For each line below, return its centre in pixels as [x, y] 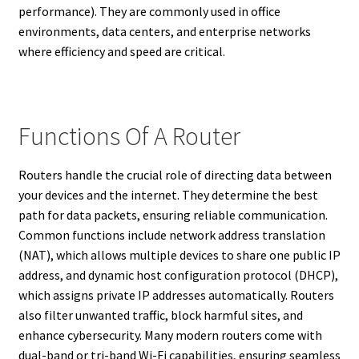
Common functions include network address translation [171, 234]
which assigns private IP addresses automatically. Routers [176, 294]
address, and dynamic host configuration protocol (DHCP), [178, 274]
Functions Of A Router [129, 136]
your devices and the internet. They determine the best [168, 194]
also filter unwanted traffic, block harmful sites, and [160, 315]
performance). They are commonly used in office [149, 12]
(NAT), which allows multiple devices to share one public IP [179, 254]
